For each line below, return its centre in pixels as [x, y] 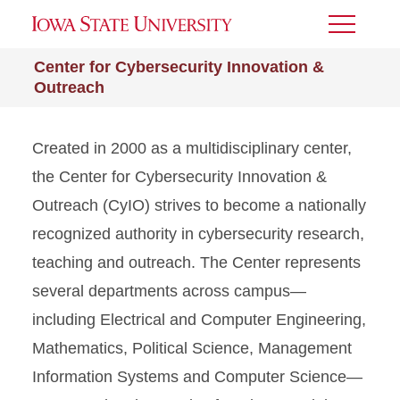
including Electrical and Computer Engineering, [199, 320]
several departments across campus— [169, 291]
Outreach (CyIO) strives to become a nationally [199, 205]
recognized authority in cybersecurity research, [198, 234]
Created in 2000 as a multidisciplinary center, [192, 148]
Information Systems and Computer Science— [197, 377]
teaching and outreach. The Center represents [196, 262]
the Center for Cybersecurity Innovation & [179, 177]
